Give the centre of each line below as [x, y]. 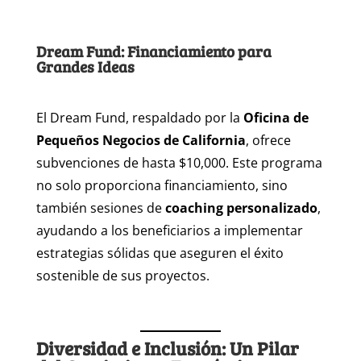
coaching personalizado [241, 208]
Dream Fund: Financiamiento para [154, 52]
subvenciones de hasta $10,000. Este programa [179, 163]
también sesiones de [100, 208]
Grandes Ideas [85, 67]
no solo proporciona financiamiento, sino [162, 186]
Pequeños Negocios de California [141, 141]
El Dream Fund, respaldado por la [139, 118]
